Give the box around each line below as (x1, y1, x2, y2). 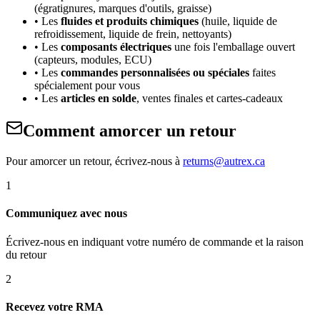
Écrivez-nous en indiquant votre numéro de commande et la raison (6, 235, 304, 248)
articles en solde (61, 92, 136, 105)
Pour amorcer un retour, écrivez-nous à (6, 155, 183, 168)
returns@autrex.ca (183, 155, 265, 168)
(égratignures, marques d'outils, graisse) (34, 2, 211, 15)
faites (249, 66, 276, 79)
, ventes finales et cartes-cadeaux (136, 92, 283, 105)
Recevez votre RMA (6, 300, 104, 313)
